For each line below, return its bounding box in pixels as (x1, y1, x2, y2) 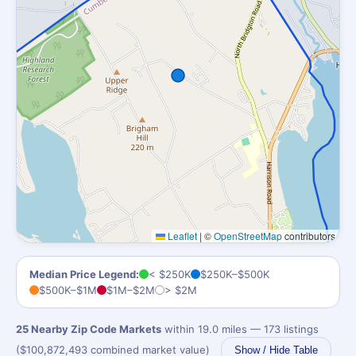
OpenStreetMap (214, 229, 282, 242)
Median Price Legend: (29, 268, 139, 281)
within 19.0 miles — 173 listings (161, 323, 319, 335)
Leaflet (165, 229, 197, 242)
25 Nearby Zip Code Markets (16, 323, 161, 335)
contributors (282, 229, 335, 242)
